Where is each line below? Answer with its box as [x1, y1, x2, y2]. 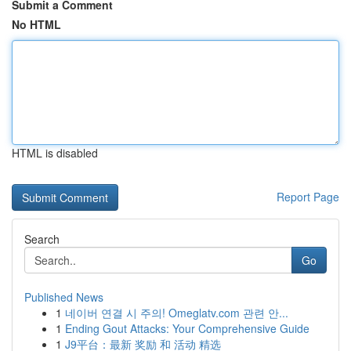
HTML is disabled [12, 145, 98, 161]
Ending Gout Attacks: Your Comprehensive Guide [65, 320, 309, 336]
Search [24, 231, 60, 247]
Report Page [277, 189, 339, 204]
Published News [24, 289, 103, 305]
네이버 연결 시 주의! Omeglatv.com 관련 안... [65, 305, 288, 320]
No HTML [12, 16, 61, 32]
